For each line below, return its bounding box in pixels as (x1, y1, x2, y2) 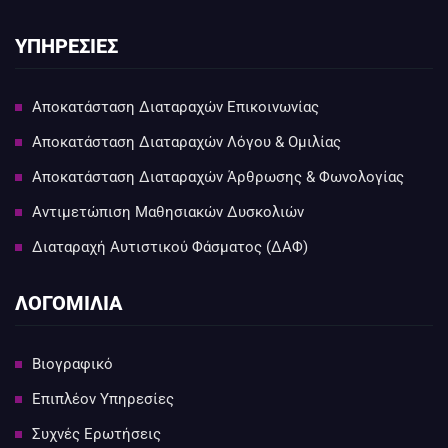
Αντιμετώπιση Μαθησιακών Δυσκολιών (32, 203, 304, 222)
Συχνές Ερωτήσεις (32, 425, 161, 444)
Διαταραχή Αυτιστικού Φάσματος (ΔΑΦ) (32, 238, 308, 257)
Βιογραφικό (32, 355, 113, 374)
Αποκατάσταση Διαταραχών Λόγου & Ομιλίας (32, 133, 341, 152)
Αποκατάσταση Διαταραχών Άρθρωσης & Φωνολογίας (32, 168, 404, 187)
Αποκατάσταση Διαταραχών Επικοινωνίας (32, 98, 319, 117)
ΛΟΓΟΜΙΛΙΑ (15, 291, 123, 316)
